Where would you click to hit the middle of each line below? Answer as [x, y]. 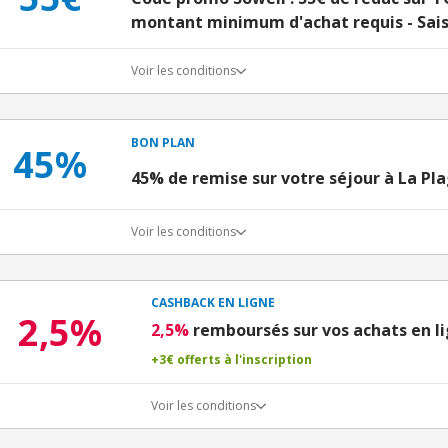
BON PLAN [163, 142]
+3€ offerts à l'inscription [231, 359]
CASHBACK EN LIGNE [213, 302]
